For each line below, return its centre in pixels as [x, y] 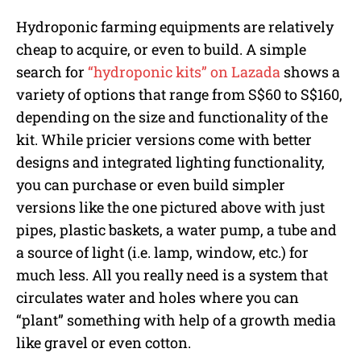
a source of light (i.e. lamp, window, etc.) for [162, 253]
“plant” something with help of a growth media [176, 320]
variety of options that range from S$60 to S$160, [179, 95]
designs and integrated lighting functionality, [170, 162]
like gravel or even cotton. [104, 343]
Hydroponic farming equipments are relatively [175, 27]
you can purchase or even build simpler [151, 185]
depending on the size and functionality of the [172, 117]
